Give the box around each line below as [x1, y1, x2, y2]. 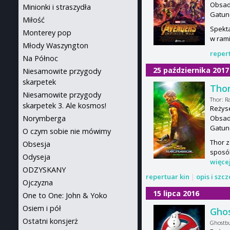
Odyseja [23, 152, 50, 162]
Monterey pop [23, 28, 71, 37]
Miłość [23, 15, 45, 25]
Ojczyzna [23, 178, 53, 187]
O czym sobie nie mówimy [23, 126, 111, 136]
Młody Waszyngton [23, 41, 88, 50]
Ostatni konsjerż [23, 216, 78, 226]
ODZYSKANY [23, 165, 66, 175]
